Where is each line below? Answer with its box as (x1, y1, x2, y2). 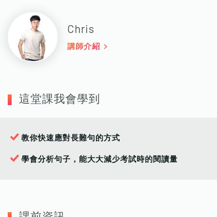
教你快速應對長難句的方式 (21, 134, 120, 142)
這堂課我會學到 (19, 93, 100, 105)
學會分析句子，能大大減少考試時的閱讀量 (21, 155, 178, 163)
